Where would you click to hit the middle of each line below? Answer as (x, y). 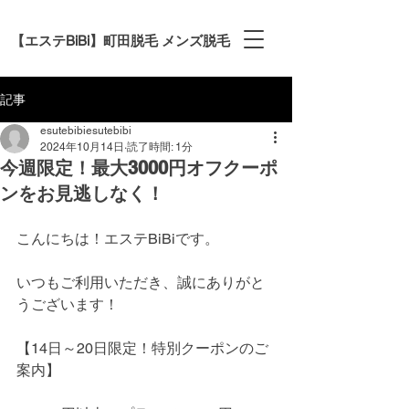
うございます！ (68, 304)
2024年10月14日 (82, 147)
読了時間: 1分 (160, 147)
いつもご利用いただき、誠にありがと (141, 283)
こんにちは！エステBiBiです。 (118, 239)
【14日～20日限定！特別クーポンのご (142, 348)
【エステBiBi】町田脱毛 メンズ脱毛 (120, 41)
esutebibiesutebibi (86, 131)
